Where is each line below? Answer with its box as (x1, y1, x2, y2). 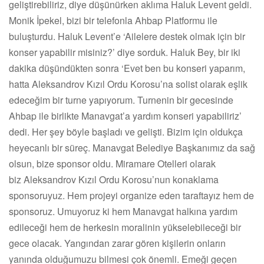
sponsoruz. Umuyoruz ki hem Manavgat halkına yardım (9, 204, 237, 218)
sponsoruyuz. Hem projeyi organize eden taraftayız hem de (9, 188, 254, 202)
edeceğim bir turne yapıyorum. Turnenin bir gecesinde (9, 93, 233, 107)
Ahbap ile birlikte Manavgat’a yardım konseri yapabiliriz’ (9, 108, 242, 123)
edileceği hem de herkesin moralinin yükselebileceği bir (9, 220, 241, 234)
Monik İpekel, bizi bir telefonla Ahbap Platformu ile (9, 13, 217, 27)
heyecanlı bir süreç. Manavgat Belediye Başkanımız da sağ (9, 140, 255, 154)
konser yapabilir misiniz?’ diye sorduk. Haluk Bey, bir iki (9, 45, 240, 59)
